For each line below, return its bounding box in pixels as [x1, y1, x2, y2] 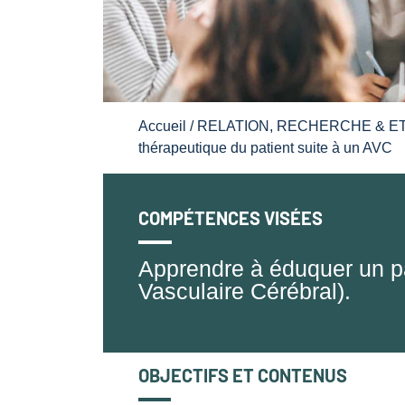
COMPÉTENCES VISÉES [138, 207, 324, 230]
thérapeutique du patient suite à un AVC [138, 140, 393, 156]
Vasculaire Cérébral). [138, 278, 352, 304]
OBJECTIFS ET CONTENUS [138, 364, 348, 387]
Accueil [138, 118, 187, 135]
